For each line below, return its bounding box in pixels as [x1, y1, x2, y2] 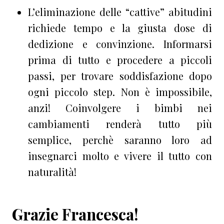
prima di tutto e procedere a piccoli [28, 52, 212, 66]
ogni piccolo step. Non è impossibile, [28, 84, 212, 98]
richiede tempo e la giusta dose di [28, 20, 212, 34]
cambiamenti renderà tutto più [28, 116, 212, 130]
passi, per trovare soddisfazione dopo [28, 68, 212, 82]
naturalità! [28, 164, 76, 178]
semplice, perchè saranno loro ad [28, 132, 212, 146]
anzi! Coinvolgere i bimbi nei [28, 100, 212, 114]
